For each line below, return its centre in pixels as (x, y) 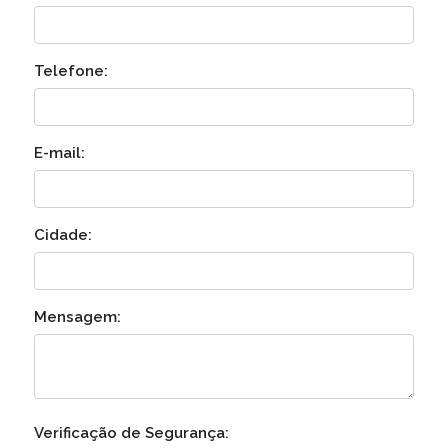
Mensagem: (77, 317)
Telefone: (70, 71)
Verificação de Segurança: (131, 433)
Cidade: (62, 235)
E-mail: (59, 153)
